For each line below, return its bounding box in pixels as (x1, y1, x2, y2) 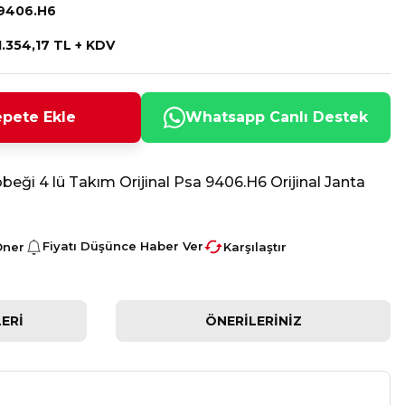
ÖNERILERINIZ (204, 313, 302, 329)
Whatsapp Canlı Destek (185, 108, 368, 126)
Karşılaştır (223, 239, 287, 254)
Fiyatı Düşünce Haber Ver (42, 239, 203, 253)
